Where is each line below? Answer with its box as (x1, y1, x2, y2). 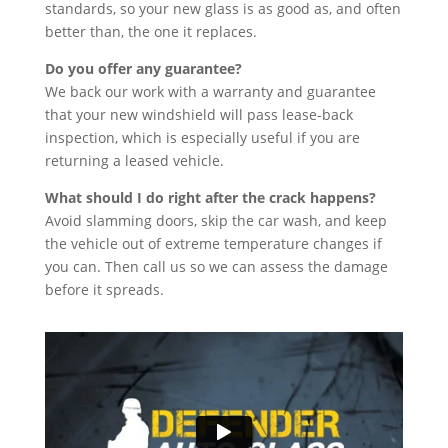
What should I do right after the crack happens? (44, 188, 376, 207)
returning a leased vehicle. (44, 151, 224, 170)
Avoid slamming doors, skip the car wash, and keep (44, 211, 387, 230)
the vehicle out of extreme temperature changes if (44, 234, 382, 253)
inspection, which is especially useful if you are (44, 128, 360, 147)
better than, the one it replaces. (44, 22, 257, 41)
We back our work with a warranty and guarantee (44, 82, 376, 101)
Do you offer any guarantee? (44, 59, 242, 78)
